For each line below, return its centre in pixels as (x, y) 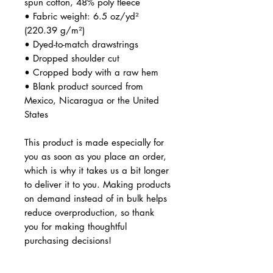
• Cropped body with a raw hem (91, 72)
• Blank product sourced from (84, 86)
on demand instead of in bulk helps (96, 198)
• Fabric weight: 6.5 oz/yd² (82, 16)
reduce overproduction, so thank (89, 212)
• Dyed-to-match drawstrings (81, 44)
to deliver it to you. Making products (97, 184)
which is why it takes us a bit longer (97, 170)
